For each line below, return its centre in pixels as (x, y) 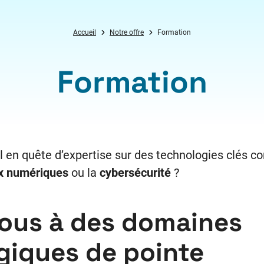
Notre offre (127, 32)
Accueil (85, 32)
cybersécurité (135, 172)
